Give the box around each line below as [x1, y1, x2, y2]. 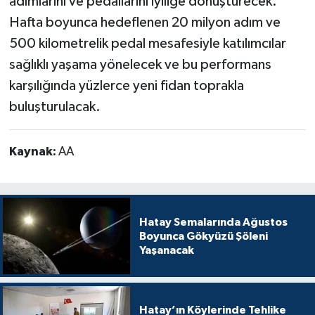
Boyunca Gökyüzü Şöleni [139, 230, 268, 242]
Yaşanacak [139, 244, 194, 256]
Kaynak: [8, 146, 58, 159]
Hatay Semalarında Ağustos [139, 216, 288, 228]
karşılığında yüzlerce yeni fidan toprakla [8, 79, 244, 94]
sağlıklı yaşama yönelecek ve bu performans [8, 58, 271, 72]
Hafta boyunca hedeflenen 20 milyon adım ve [8, 15, 281, 30]
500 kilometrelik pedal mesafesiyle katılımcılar [8, 37, 286, 51]
